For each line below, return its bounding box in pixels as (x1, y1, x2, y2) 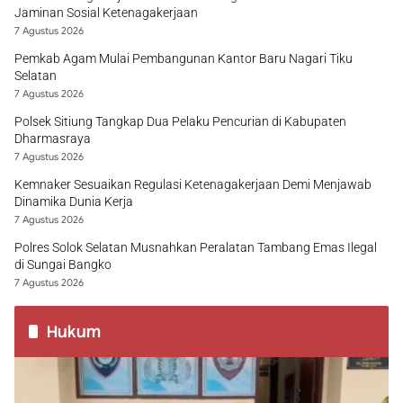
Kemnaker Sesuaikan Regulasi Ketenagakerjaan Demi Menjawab (14, 177, 372, 192)
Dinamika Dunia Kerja (14, 194, 133, 209)
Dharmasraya (14, 131, 91, 146)
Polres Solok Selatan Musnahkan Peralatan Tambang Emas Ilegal (14, 240, 377, 255)
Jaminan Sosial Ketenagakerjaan (14, 5, 198, 20)
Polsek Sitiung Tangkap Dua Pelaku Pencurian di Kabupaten (14, 114, 346, 129)
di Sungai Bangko (14, 257, 112, 272)
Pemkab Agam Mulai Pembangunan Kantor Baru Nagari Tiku (14, 51, 353, 66)
